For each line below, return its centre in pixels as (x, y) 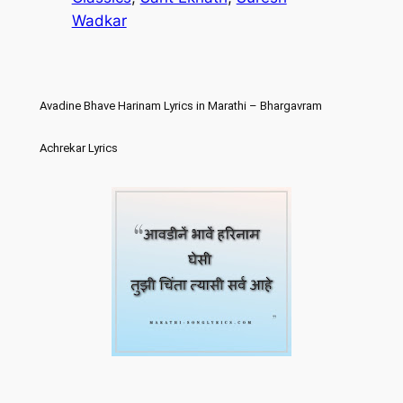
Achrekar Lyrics (78, 148)
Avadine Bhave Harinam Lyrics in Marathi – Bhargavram (180, 106)
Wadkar (99, 21)
